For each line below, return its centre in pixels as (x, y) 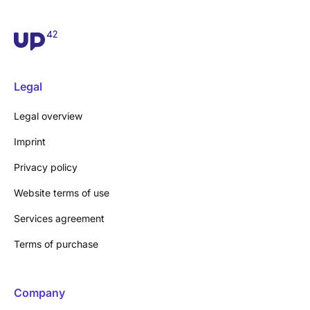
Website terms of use (62, 192)
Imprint (30, 141)
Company (39, 292)
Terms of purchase (56, 244)
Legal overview (48, 116)
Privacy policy (46, 167)
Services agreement (59, 218)
